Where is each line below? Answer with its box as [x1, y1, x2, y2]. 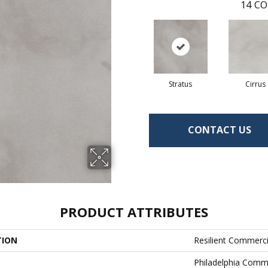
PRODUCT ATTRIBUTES [60, 202, 208, 221]
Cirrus [245, 78, 266, 89]
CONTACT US [188, 123, 251, 137]
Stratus [169, 78, 192, 89]
